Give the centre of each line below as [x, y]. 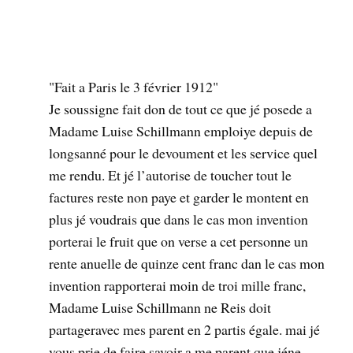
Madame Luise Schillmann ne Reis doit [160, 308]
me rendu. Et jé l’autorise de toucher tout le [171, 175]
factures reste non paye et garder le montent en [179, 197]
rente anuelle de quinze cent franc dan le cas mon [187, 264]
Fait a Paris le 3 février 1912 [134, 87]
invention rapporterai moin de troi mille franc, [178, 286]
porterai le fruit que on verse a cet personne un [179, 242]
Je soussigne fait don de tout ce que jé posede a [181, 109]
